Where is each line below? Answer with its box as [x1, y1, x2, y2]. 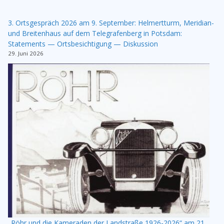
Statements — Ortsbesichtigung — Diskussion [8, 38, 158, 48]
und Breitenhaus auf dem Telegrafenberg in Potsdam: [8, 28, 182, 38]
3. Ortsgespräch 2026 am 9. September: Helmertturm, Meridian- [8, 17, 214, 27]
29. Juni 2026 [8, 49, 43, 57]
